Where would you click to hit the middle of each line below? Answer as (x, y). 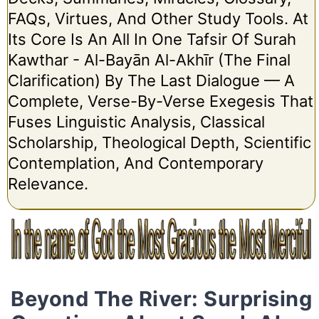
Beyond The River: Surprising (161, 299)
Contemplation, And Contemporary (135, 163)
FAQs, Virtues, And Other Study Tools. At (158, 18)
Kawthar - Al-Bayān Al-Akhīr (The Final (149, 59)
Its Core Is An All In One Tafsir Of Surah (152, 39)
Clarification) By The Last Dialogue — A (151, 80)
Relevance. (48, 183)
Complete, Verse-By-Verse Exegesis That (160, 101)
